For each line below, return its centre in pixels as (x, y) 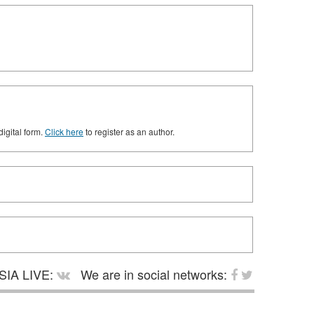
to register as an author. (129, 131)
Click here (64, 131)
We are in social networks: (154, 274)
